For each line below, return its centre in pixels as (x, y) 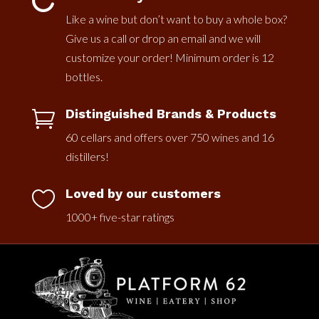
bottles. (84, 77)
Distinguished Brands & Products (171, 114)
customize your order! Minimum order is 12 (169, 58)
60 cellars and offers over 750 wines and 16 (169, 137)
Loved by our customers (143, 194)
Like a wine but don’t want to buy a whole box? (176, 19)
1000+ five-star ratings (120, 217)
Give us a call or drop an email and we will (163, 38)
